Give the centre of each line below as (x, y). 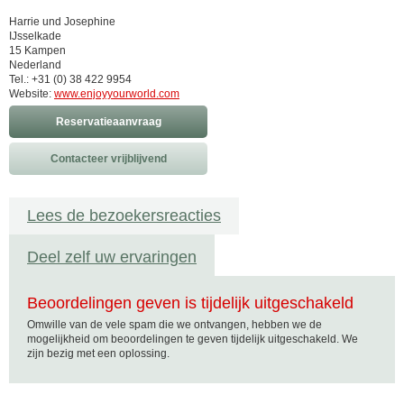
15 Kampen (37, 50)
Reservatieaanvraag (108, 122)
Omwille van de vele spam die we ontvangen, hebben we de (174, 325)
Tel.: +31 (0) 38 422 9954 (70, 79)
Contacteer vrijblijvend (108, 159)
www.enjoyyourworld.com (117, 94)
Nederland (35, 65)
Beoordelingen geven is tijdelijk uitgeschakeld (190, 303)
